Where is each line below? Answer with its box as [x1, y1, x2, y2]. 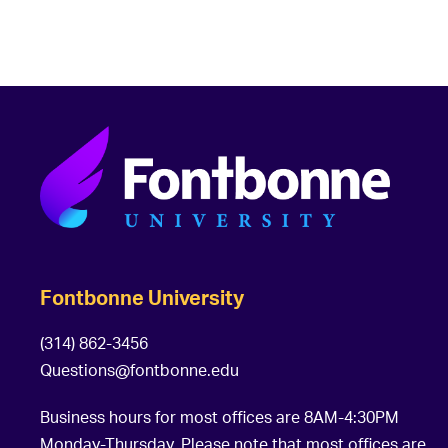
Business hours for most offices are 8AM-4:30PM [40, 406, 399, 427]
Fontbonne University [40, 284, 244, 310]
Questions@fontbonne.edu [40, 359, 239, 380]
